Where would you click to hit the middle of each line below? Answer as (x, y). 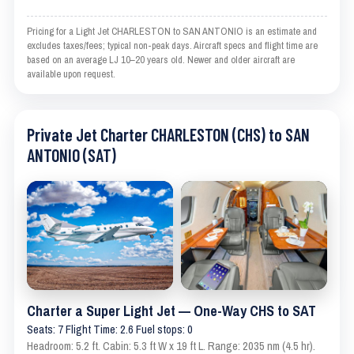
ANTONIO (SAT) (72, 154)
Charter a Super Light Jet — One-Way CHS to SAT (171, 311)
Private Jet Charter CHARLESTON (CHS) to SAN (168, 134)
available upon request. (71, 73)
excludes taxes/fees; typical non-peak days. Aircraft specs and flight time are (172, 45)
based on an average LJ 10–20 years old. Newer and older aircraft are (161, 59)
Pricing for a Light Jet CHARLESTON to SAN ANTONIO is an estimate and (172, 31)
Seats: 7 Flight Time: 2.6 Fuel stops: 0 (110, 330)
